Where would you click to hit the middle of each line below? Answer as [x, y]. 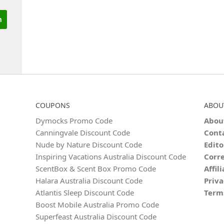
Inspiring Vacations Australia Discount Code [111, 156]
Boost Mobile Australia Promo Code [97, 204]
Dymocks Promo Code [74, 120]
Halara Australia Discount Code [89, 180]
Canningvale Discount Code [83, 132]
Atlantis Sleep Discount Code [85, 192]
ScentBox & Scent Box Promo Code [96, 168]
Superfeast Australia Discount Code [96, 216]
